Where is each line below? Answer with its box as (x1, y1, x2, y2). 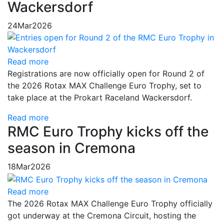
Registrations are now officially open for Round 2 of (7, 68, 204, 79)
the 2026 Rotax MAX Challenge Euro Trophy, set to (7, 80, 201, 91)
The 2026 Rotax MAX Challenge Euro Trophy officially (7, 198, 212, 208)
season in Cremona (7, 139, 135, 157)
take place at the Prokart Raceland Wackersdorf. (7, 92, 192, 103)
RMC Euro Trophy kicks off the (7, 123, 208, 140)
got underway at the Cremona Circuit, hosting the (7, 210, 196, 220)
